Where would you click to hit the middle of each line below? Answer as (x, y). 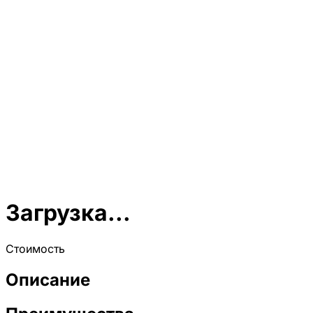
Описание (48, 279)
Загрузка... (68, 213)
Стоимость (35, 248)
